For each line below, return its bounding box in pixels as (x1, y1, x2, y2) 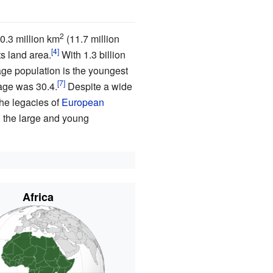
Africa (22, 189, 54, 205)
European (61, 94, 104, 109)
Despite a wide (65, 79, 132, 93)
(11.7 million (63, 31, 119, 46)
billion (96, 47, 126, 62)
